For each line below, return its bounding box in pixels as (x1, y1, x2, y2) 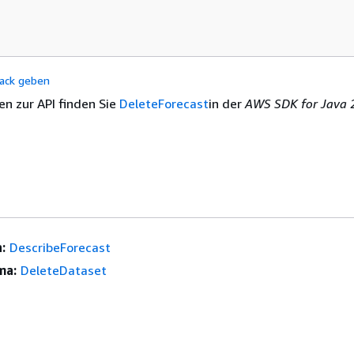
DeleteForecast (119, 96, 209, 111)
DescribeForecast (9, 239, 111, 255)
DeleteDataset (20, 262, 107, 278)
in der (208, 96, 245, 111)
